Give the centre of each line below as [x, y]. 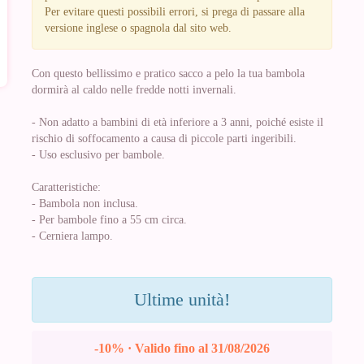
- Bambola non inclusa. [85, 204]
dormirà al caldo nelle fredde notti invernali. [134, 90]
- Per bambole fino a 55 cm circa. [109, 220]
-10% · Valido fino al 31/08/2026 [182, 348]
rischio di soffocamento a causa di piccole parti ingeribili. [164, 139]
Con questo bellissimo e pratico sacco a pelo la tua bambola [168, 74]
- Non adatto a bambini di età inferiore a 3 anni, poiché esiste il [178, 122]
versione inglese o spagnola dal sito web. [138, 28]
